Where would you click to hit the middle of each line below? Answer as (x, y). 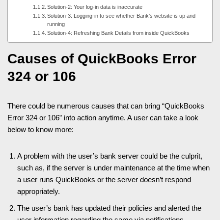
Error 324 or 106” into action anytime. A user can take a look (103, 117)
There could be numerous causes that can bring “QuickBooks (106, 106)
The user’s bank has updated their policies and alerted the (109, 208)
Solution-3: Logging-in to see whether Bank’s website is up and (121, 15)
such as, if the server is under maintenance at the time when (113, 167)
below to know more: (41, 129)
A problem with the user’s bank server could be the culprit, (110, 156)
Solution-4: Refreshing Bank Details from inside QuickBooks (118, 33)
